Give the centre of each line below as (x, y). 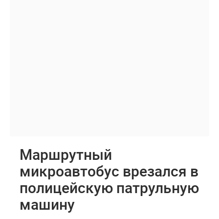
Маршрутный (66, 154)
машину (47, 204)
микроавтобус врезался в (109, 171)
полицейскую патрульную (109, 187)
